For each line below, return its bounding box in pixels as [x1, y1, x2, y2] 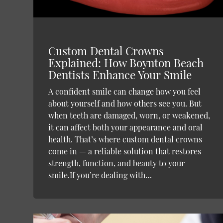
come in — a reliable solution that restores [48, 146, 202, 157]
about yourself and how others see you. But [48, 98, 202, 109]
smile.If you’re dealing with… [48, 170, 152, 181]
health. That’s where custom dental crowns [48, 134, 203, 145]
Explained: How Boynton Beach [48, 55, 204, 71]
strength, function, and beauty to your [48, 158, 185, 169]
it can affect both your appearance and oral [48, 122, 203, 133]
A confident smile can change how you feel [48, 86, 201, 97]
